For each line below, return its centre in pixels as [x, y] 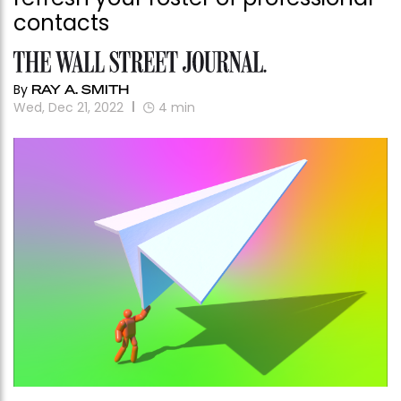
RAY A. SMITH [80, 88]
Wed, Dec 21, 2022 [68, 107]
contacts [61, 23]
